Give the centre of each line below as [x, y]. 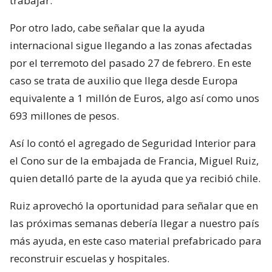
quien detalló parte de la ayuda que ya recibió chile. [135, 178]
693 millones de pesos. [64, 115]
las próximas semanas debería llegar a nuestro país [134, 223]
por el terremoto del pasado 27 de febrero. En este [131, 63]
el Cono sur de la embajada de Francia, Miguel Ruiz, [134, 160]
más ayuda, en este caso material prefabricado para [136, 240]
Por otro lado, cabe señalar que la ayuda [107, 27]
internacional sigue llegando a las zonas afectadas [131, 45]
